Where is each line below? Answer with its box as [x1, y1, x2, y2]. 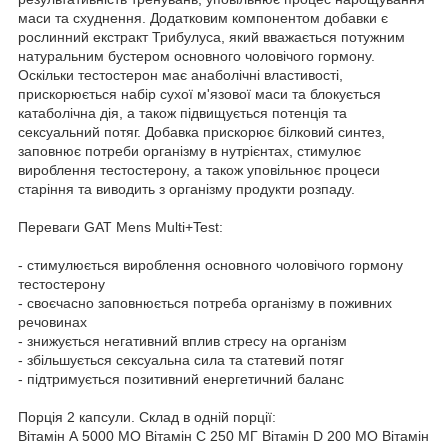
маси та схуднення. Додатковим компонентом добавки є [18, 9, 388, 26]
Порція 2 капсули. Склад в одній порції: [18, 408, 276, 425]
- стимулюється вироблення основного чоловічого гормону [18, 256, 403, 273]
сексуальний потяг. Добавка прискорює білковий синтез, [18, 123, 385, 140]
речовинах [18, 313, 87, 330]
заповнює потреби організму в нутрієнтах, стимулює [18, 142, 361, 159]
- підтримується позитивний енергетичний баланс [18, 370, 344, 387]
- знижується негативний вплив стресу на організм [18, 332, 347, 349]
